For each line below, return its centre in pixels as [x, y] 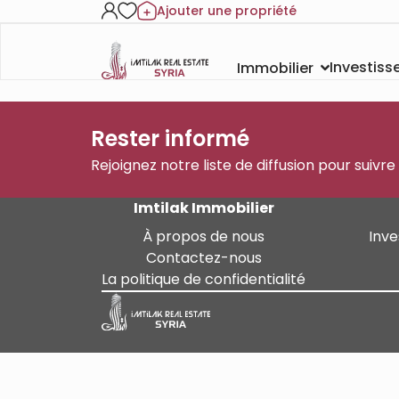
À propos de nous [204, 236]
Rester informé [170, 138]
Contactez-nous [204, 257]
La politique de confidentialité [204, 279]
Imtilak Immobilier [204, 208]
